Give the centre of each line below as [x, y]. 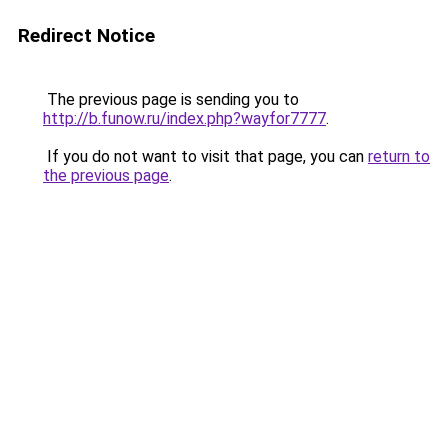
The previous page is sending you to [171, 99]
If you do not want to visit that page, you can [205, 156]
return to [399, 156]
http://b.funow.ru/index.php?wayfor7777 [184, 118]
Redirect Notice [86, 35]
